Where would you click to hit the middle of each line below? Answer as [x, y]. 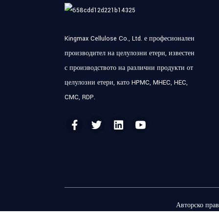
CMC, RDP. [80, 98]
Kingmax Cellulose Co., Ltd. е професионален [130, 39]
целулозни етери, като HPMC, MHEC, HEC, [126, 83]
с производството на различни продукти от [129, 68]
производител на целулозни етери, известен [130, 54]
